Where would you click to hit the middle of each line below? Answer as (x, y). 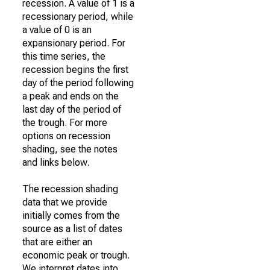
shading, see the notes (70, 149)
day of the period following (78, 83)
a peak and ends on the (71, 96)
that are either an (57, 242)
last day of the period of (72, 109)
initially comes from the (71, 215)
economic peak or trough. (76, 255)
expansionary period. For (74, 43)
